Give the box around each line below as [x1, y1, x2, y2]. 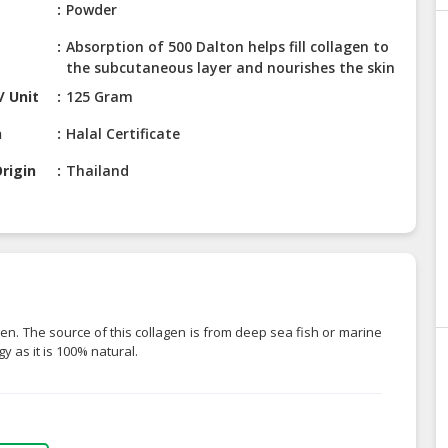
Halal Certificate [66, 124, 181, 144]
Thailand [66, 161, 130, 181]
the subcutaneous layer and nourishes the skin [66, 58, 396, 78]
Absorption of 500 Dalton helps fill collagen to [66, 37, 390, 57]
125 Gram [66, 87, 134, 107]
